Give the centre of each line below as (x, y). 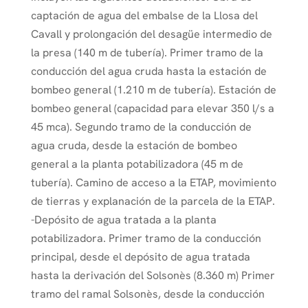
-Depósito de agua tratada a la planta (123, 220)
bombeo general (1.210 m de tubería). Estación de (153, 90)
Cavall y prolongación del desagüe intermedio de (151, 34)
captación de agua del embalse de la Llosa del (144, 16)
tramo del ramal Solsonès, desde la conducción (147, 294)
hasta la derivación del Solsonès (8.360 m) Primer (153, 276)
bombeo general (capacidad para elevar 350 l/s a (152, 109)
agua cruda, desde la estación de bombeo (134, 146)
